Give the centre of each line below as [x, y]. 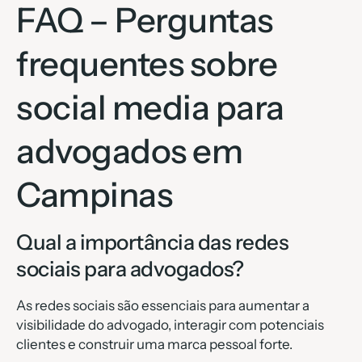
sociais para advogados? [130, 269]
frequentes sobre [147, 64]
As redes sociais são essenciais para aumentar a [163, 306]
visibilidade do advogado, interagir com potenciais [170, 325]
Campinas [94, 195]
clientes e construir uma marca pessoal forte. [154, 345]
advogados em [129, 152]
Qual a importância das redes [152, 243]
